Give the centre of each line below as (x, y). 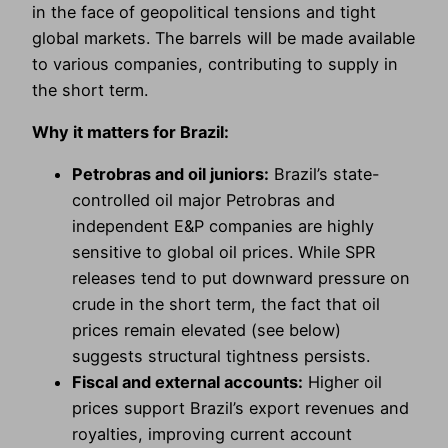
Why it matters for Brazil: (130, 131)
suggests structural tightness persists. (221, 356)
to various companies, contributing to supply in (215, 63)
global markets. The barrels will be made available (223, 37)
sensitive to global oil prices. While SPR (223, 252)
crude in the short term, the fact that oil (226, 304)
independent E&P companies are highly (223, 226)
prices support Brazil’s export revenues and (240, 408)
